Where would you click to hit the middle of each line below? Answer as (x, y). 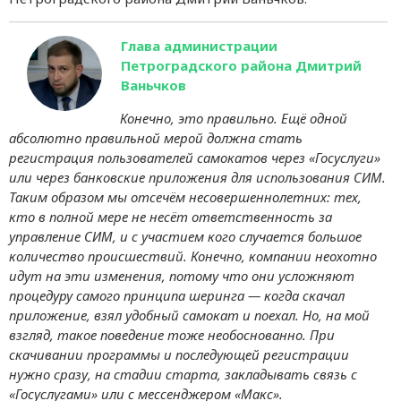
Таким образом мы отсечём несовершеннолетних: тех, (185, 196)
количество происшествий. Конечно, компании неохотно (193, 256)
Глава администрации (199, 45)
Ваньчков (154, 85)
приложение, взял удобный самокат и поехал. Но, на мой (189, 315)
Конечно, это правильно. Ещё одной (234, 118)
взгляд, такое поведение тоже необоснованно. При (172, 334)
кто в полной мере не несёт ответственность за (171, 216)
